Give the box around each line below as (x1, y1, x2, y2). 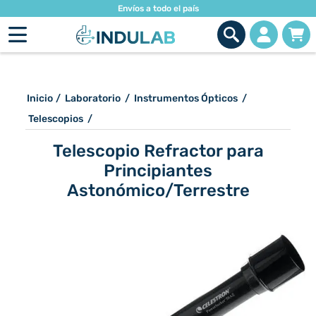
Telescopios (28, 113, 83, 125)
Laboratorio (65, 92, 121, 104)
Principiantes (104, 161, 212, 181)
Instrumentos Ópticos (134, 92, 238, 104)
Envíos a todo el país (117, 4, 199, 13)
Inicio (27, 92, 53, 104)
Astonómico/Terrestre (66, 181, 250, 200)
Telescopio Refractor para (52, 141, 264, 161)
